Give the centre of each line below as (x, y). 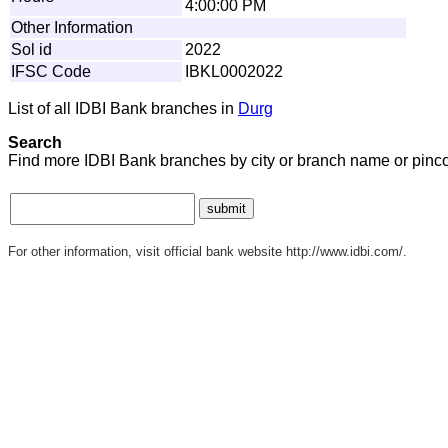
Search (35, 142)
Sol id (31, 49)
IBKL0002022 (234, 71)
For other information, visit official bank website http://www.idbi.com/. (207, 251)
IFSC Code (51, 71)
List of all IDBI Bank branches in (123, 108)
